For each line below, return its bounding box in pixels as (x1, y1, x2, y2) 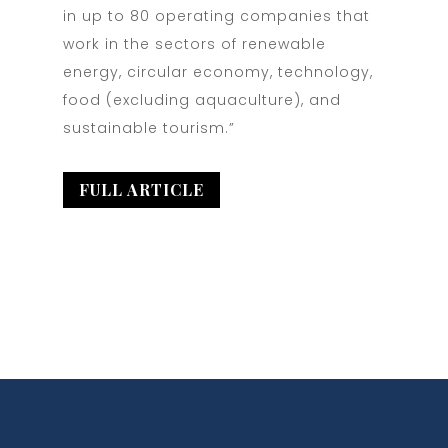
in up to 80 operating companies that (62, 5, 370, 26)
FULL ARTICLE (78, 179, 204, 201)
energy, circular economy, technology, (62, 61, 373, 82)
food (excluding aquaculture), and (62, 89, 341, 110)
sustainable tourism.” (62, 117, 235, 138)
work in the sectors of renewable (62, 33, 326, 54)
